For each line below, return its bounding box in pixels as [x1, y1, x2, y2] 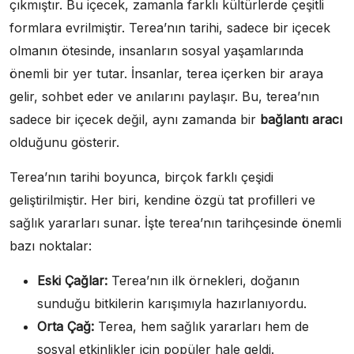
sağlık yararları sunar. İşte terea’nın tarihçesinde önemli [9, 214, 341, 231]
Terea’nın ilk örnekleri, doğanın [107, 272, 299, 288]
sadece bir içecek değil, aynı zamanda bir [9, 111, 260, 127]
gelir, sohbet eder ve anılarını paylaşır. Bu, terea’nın [9, 88, 319, 104]
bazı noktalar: [9, 237, 92, 254]
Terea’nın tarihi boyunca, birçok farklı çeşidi [9, 168, 273, 185]
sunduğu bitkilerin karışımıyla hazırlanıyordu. [37, 295, 307, 311]
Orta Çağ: [37, 318, 94, 334]
